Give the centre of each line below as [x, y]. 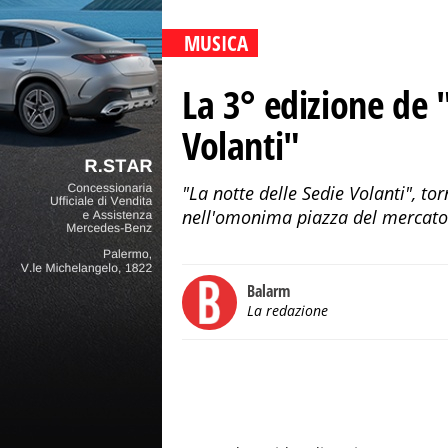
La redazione [287, 310]
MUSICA [216, 43]
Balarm [268, 291]
